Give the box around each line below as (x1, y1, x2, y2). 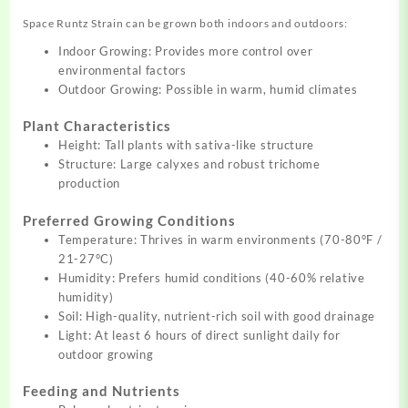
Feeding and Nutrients (23, 382, 180, 400)
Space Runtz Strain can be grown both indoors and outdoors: (23, 15, 348, 30)
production (58, 176, 120, 191)
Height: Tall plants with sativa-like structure (58, 138, 315, 153)
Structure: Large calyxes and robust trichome (58, 157, 321, 172)
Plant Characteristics (23, 117, 171, 135)
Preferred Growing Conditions (23, 211, 236, 229)
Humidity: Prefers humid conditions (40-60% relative (58, 270, 365, 285)
